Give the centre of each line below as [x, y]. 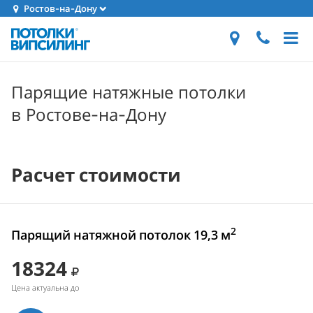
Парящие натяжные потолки [129, 92]
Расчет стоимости [96, 175]
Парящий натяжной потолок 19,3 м [121, 235]
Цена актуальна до [45, 287]
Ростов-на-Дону [60, 8]
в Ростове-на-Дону [89, 114]
